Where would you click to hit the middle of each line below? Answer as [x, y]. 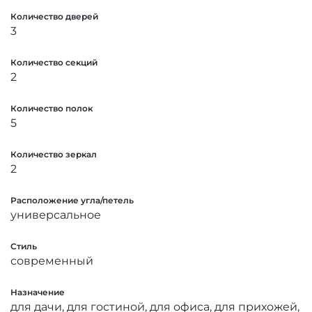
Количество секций [54, 62]
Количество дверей [54, 16]
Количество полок [52, 108]
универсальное [56, 214]
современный [52, 260]
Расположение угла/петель [72, 200]
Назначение [38, 292]
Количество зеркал [54, 154]
